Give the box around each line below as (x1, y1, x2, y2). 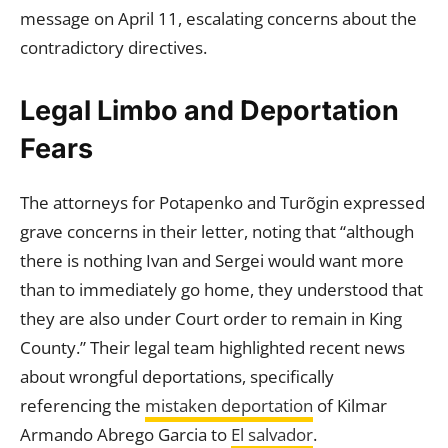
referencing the (20, 394, 145, 417)
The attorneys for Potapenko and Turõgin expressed (20, 191, 425, 214)
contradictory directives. (20, 36, 207, 59)
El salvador (231, 423, 313, 446)
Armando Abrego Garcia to (20, 423, 231, 446)
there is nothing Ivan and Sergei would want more (20, 249, 404, 272)
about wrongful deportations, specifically (20, 365, 334, 388)
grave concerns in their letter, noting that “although (20, 220, 414, 243)
